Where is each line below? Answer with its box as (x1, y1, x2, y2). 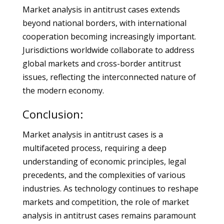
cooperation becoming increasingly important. (22, 31, 196, 42)
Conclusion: (22, 106, 83, 121)
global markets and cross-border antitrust (22, 58, 181, 69)
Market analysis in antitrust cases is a (22, 129, 163, 140)
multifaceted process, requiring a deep (22, 142, 166, 153)
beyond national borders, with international (22, 17, 186, 28)
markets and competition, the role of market (22, 196, 189, 207)
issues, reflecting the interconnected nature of (22, 71, 196, 82)
